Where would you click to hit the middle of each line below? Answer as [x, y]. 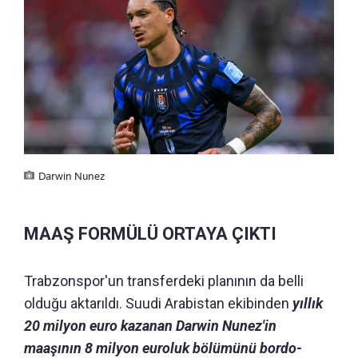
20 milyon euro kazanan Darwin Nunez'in [150, 325]
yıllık [306, 303]
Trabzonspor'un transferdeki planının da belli [164, 280]
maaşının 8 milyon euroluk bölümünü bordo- [163, 348]
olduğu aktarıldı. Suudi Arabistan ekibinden [157, 303]
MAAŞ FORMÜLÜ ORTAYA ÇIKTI [150, 233]
